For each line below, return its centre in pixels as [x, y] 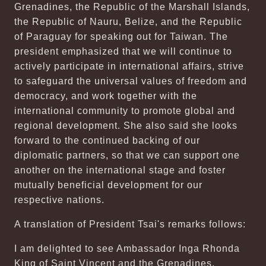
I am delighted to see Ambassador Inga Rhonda [127, 248]
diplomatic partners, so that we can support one [127, 155]
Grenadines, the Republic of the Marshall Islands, [132, 7]
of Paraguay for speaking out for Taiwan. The [121, 37]
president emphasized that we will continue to [123, 51]
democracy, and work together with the [106, 96]
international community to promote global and [125, 111]
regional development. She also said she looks [126, 126]
